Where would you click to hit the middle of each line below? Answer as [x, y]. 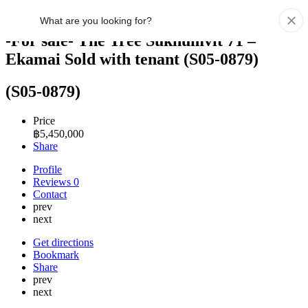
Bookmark [56, 254]
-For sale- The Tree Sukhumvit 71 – [131, 40]
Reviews [53, 181]
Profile [47, 169]
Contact [50, 194]
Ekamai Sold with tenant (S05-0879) [132, 59]
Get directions [63, 242]
